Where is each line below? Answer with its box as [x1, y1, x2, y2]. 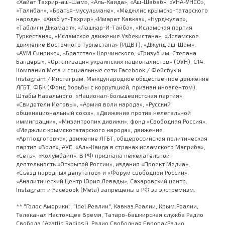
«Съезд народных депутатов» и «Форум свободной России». [16, 169, 189, 176]
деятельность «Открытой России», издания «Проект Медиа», [16, 160, 190, 168]
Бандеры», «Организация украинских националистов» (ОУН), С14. [16, 58, 205, 65]
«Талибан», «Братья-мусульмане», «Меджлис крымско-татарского [16, 7, 208, 14]
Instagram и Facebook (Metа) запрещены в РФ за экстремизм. [16, 186, 195, 193]
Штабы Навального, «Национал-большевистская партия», [16, 92, 184, 99]
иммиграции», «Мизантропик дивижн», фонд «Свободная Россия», [16, 118, 207, 125]
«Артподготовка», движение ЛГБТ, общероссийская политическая [16, 135, 207, 142]
